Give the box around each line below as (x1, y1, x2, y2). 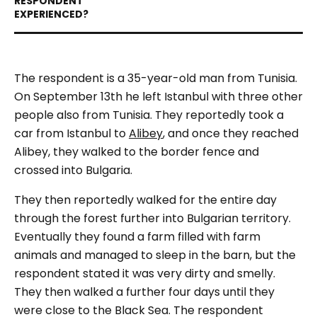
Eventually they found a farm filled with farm (14, 229, 260, 245)
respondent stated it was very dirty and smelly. (14, 265, 275, 282)
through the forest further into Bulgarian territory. (14, 210, 291, 226)
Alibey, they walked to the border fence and (14, 144, 259, 160)
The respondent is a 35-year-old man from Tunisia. (14, 70, 297, 86)
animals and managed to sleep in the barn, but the (14, 247, 296, 263)
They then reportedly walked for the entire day (14, 192, 277, 208)
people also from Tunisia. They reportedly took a (14, 107, 284, 123)
